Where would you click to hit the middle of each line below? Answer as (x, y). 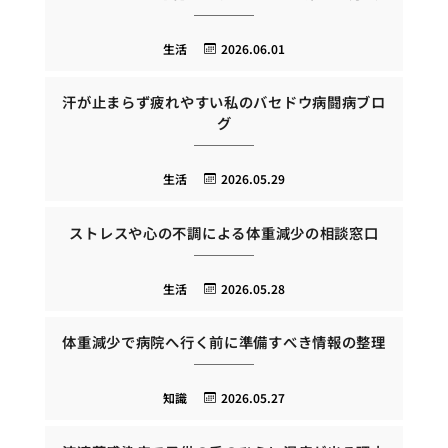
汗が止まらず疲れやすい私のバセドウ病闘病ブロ (224, 102)
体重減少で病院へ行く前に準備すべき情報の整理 (224, 342)
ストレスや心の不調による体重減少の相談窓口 (224, 232)
